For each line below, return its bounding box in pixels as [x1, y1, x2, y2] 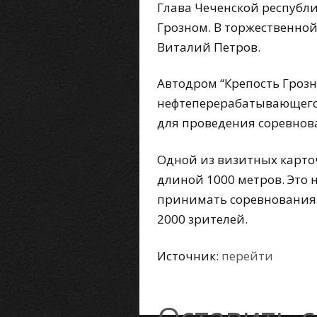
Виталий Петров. [157, 38, 260, 55]
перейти [221, 247, 273, 264]
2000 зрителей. [157, 211, 248, 228]
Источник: [157, 247, 221, 264]
